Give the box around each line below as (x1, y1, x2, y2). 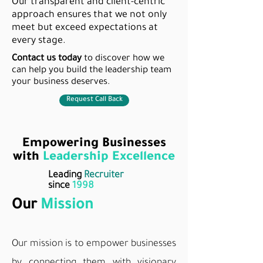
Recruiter (84, 170, 124, 181)
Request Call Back (66, 96, 123, 104)
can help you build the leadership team (12, 66, 171, 76)
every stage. (12, 36, 66, 46)
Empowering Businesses (22, 137, 166, 151)
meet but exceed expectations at (12, 23, 158, 33)
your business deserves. (12, 77, 110, 87)
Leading (48, 170, 84, 181)
